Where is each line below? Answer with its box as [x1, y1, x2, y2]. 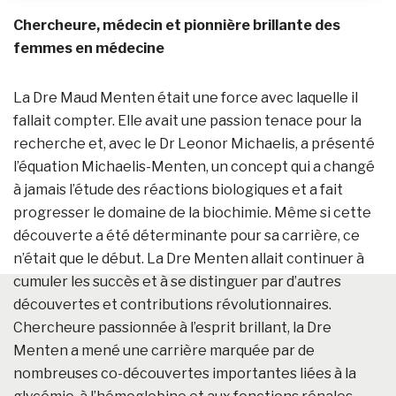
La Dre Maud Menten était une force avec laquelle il [13, 88, 358, 106]
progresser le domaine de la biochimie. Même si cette [13, 203, 371, 221]
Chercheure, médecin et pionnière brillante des [13, 16, 340, 34]
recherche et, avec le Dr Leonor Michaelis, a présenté [13, 134, 375, 152]
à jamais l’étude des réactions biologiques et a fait [13, 180, 343, 198]
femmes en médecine [13, 39, 164, 57]
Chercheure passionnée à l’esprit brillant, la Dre [13, 318, 331, 336]
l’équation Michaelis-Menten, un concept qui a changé [13, 157, 375, 175]
